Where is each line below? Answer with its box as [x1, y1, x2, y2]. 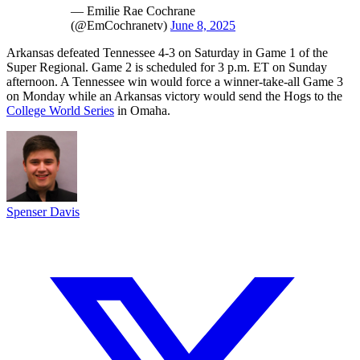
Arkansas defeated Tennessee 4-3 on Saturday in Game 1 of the [6, 45, 328, 59]
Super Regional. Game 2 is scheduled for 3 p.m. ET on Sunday [6, 59, 327, 74]
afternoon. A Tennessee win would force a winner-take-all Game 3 [6, 74, 343, 88]
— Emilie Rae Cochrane [71, 3, 195, 18]
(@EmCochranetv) [71, 18, 170, 32]
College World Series [6, 103, 114, 117]
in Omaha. [114, 103, 170, 117]
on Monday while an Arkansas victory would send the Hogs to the [6, 88, 342, 103]
